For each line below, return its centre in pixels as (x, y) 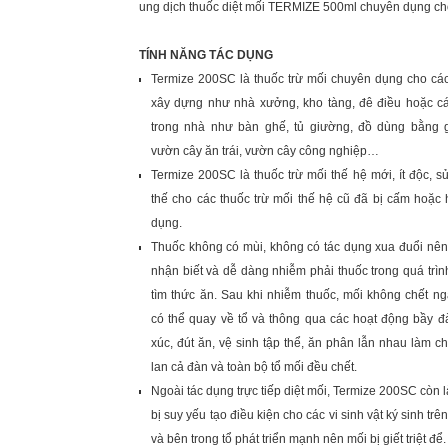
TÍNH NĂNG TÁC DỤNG (206, 55)
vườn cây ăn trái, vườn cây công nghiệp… (265, 151)
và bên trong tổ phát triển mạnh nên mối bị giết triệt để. (298, 439)
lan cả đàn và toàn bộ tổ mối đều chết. (254, 367)
